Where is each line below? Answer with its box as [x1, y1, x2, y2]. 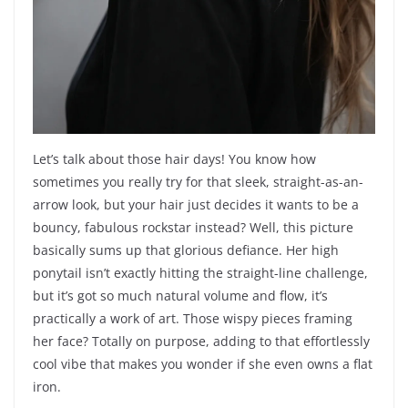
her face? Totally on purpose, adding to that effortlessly [33, 332, 370, 351]
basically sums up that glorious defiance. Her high [33, 241, 339, 260]
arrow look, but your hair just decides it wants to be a [33, 196, 359, 214]
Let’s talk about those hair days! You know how [33, 150, 316, 168]
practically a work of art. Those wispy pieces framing [33, 310, 352, 328]
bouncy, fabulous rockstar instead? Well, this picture [33, 219, 353, 237]
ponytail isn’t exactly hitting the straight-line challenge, [33, 264, 368, 282]
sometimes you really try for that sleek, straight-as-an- [33, 173, 363, 191]
